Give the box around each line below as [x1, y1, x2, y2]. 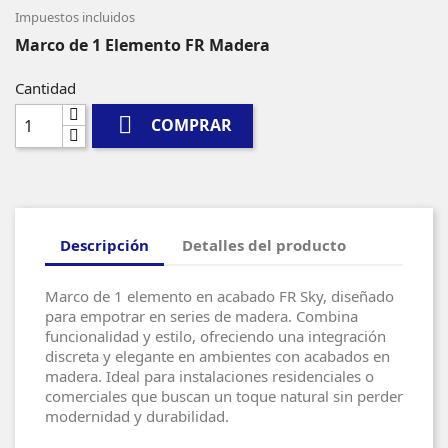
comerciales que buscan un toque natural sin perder [45, 385, 403, 406]
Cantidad [15, 77, 76, 98]
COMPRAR [151, 114, 233, 137]
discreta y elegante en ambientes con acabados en [45, 345, 390, 366]
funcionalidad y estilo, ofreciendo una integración [45, 325, 386, 346]
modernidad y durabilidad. [45, 405, 229, 426]
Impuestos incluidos [15, 7, 135, 26]
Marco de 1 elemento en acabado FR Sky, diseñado [45, 285, 394, 306]
